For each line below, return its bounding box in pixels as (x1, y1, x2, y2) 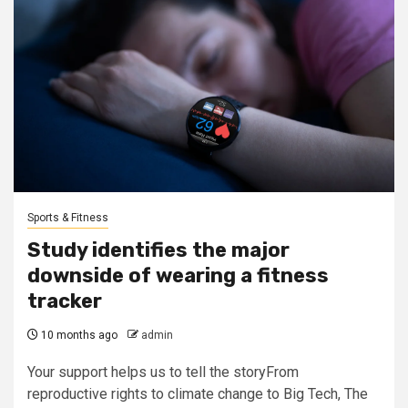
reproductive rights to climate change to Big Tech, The (27, 385, 368, 403)
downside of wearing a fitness (27, 263, 329, 288)
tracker (27, 289, 102, 313)
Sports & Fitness (27, 211, 108, 224)
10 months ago (38, 329, 117, 342)
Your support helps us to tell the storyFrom (27, 363, 299, 381)
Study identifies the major (27, 238, 290, 262)
